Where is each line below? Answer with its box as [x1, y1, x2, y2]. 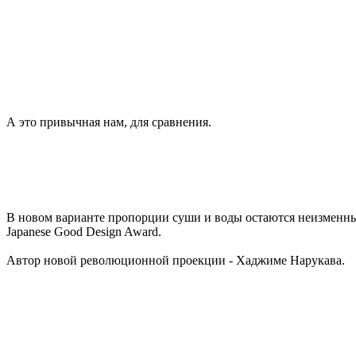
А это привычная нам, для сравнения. [6, 114, 211, 129]
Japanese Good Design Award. [6, 224, 161, 238]
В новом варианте [6, 210, 105, 224]
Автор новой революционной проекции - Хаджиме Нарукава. [6, 253, 348, 267]
